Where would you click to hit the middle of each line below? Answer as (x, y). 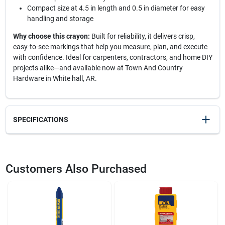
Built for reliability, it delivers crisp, (142, 36)
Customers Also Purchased (76, 169)
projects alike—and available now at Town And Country (98, 68)
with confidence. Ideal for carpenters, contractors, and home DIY (113, 57)
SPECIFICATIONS (40, 120)
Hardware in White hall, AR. (55, 78)
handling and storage (60, 19)
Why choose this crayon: (51, 36)
